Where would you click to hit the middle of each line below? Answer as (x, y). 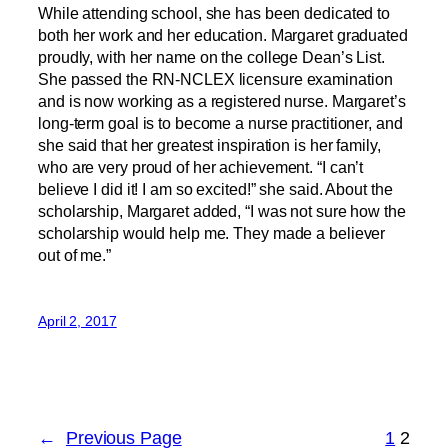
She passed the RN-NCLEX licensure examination (215, 78)
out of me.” (74, 254)
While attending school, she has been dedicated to (214, 12)
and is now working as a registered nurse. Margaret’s (222, 100)
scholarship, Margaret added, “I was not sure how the (222, 210)
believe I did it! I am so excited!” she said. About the (215, 188)
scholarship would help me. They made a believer (212, 232)
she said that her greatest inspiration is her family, (209, 144)
